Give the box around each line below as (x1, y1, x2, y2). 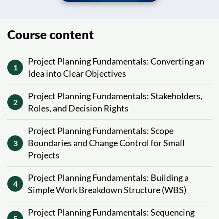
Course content (7, 27, 94, 42)
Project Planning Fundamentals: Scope (28, 125, 174, 136)
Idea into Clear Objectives (28, 68, 126, 79)
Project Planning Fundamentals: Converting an (28, 56, 204, 66)
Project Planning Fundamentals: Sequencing (28, 207, 195, 218)
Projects (28, 150, 60, 160)
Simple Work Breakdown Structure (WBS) (28, 184, 186, 195)
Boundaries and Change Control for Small (28, 137, 185, 148)
